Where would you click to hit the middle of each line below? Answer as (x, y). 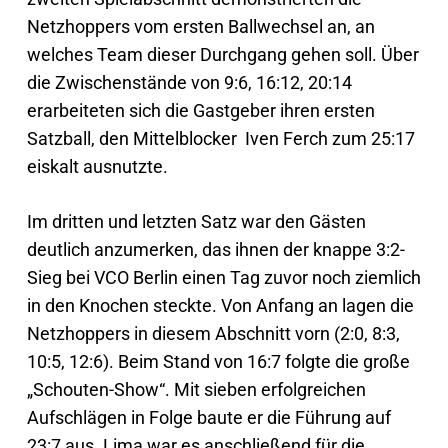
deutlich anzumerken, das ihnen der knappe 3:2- (215, 249)
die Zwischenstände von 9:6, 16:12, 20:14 (189, 82)
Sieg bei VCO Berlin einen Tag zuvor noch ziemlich (223, 277)
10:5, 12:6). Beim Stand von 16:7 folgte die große (218, 361)
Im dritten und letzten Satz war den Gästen (196, 221)
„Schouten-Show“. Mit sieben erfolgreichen (196, 389)
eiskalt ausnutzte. (97, 166)
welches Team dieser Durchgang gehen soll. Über (222, 54)
